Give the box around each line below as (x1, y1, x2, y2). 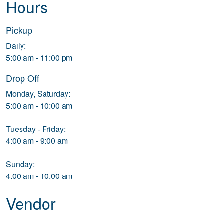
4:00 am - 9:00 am (6, 135, 68, 146)
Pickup (6, 23, 32, 36)
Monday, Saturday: (6, 88, 70, 99)
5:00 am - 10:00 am (6, 100, 72, 111)
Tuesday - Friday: (6, 123, 66, 134)
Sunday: (6, 158, 35, 170)
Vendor (6, 192, 56, 214)
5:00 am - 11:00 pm (6, 52, 72, 63)
